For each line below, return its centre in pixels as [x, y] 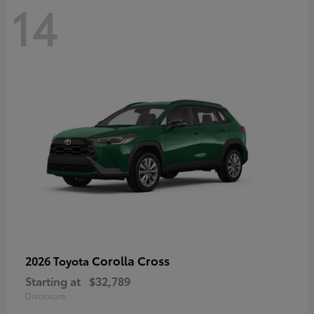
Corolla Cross [131, 260]
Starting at [53, 281]
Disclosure [46, 296]
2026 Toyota [59, 261]
